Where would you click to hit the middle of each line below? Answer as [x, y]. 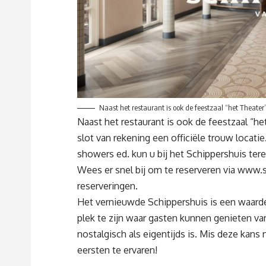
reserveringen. [107, 186]
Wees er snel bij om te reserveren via [157, 170]
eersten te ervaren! [117, 250]
